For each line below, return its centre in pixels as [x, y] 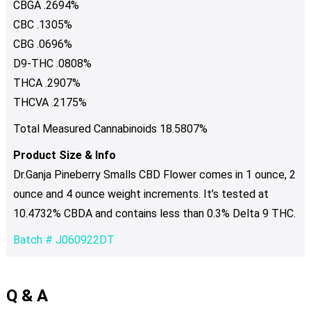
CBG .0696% [42, 44]
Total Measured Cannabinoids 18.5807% [110, 128]
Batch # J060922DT [64, 239]
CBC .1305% [42, 24]
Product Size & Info [66, 155]
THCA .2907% [47, 83]
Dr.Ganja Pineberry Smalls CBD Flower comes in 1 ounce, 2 [154, 174]
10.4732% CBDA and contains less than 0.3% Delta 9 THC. [154, 213]
